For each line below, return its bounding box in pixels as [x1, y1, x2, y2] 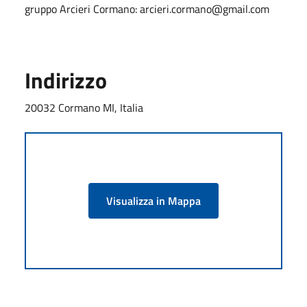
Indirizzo [25, 63, 107, 97]
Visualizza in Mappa [106, 192, 201, 209]
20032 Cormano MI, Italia [25, 99, 143, 116]
